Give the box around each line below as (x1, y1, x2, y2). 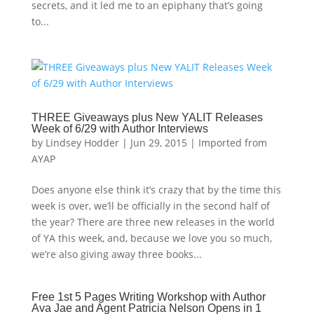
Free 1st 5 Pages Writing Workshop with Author (31, 291, 266, 303)
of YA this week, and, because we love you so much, (31, 231, 272, 245)
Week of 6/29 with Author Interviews (31, 123, 208, 135)
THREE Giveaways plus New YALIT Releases (31, 111, 263, 123)
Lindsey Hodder (45, 136, 119, 149)
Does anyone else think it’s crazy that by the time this (31, 183, 281, 196)
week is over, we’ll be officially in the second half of (31, 199, 270, 212)
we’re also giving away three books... (31, 247, 202, 261)
